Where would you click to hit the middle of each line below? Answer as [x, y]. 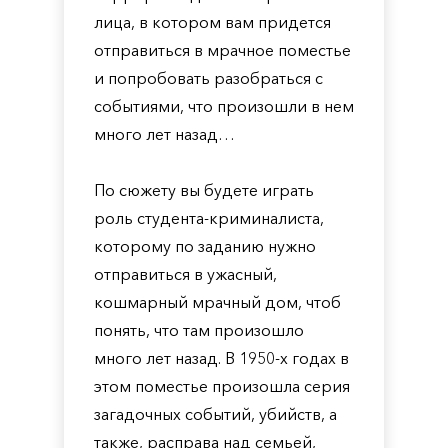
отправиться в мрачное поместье [222, 50]
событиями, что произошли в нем [224, 106]
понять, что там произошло [199, 330]
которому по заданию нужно [205, 246]
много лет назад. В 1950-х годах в [221, 358]
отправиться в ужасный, [185, 274]
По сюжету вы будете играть [204, 190]
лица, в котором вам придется [212, 22]
